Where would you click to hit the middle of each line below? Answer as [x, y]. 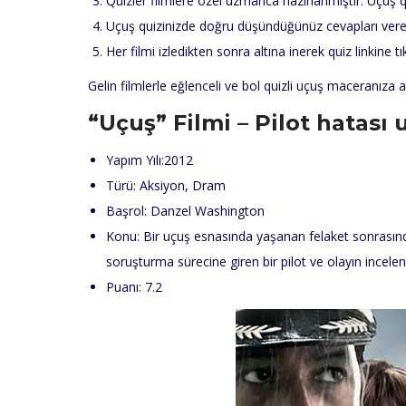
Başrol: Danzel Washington [185, 211]
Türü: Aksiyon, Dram [166, 186]
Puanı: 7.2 [134, 287]
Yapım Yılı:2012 [150, 160]
